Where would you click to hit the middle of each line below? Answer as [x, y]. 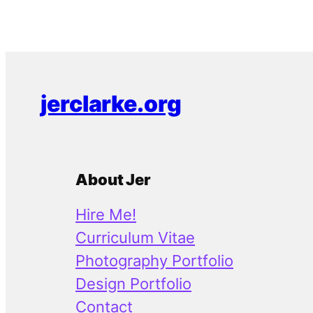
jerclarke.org [111, 103]
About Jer [114, 180]
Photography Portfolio [154, 261]
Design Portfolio [133, 284]
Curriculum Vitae [135, 238]
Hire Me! [106, 215]
